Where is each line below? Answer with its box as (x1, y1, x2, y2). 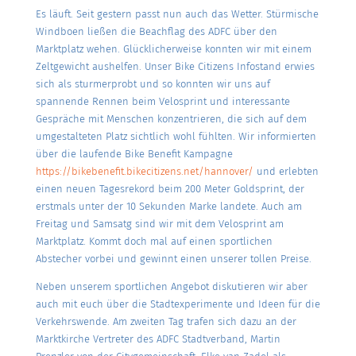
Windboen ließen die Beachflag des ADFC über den (35, 25, 277, 37)
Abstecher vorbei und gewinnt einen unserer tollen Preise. (35, 252, 311, 265)
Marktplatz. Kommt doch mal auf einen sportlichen (35, 234, 273, 247)
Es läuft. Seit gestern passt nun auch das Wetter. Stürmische (35, 7, 319, 20)
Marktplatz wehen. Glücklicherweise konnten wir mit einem (35, 42, 311, 55)
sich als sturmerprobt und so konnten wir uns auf (35, 77, 270, 90)
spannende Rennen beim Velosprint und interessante (35, 95, 290, 107)
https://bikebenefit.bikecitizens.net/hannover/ (35, 164, 253, 177)
